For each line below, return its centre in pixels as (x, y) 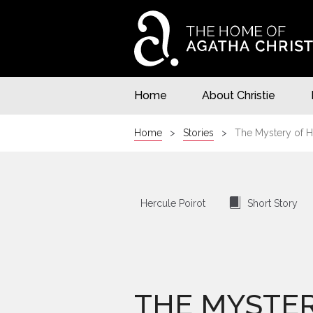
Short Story (272, 203)
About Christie (239, 95)
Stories (198, 133)
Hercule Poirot (173, 203)
